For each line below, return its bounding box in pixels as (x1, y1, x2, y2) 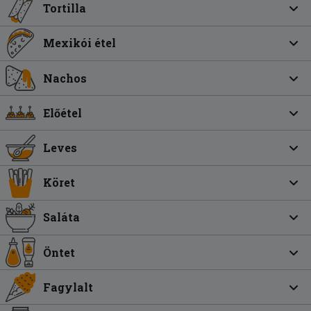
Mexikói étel (43, 35, 117, 51)
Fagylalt (43, 279, 94, 294)
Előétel (43, 105, 83, 120)
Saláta (43, 210, 81, 225)
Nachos (43, 70, 87, 85)
